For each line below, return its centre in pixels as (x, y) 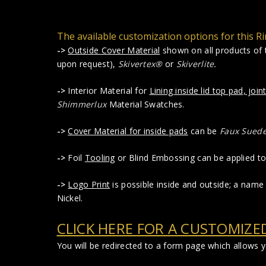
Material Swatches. (145, 104)
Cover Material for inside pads (128, 131)
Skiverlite (195, 64)
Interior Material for (107, 90)
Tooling (100, 157)
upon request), (87, 64)
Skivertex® (140, 64)
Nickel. (70, 198)
